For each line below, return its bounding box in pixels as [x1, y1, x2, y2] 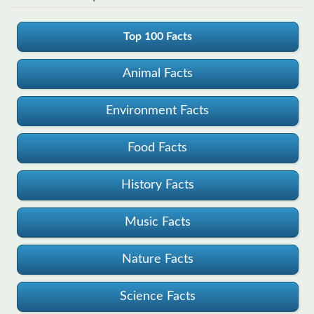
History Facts [121, 178, 194, 191]
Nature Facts [121, 252, 193, 266]
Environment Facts [106, 104, 210, 117]
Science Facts [119, 289, 196, 303]
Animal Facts [122, 67, 193, 80]
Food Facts [128, 141, 188, 154]
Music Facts [124, 215, 191, 228]
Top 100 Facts [123, 30, 192, 42]
